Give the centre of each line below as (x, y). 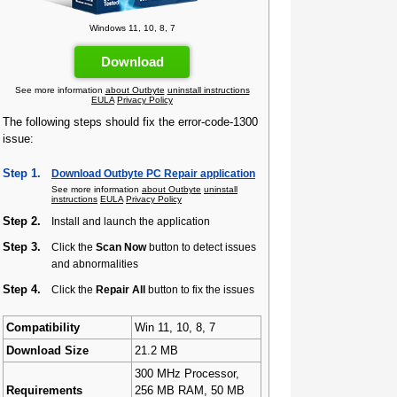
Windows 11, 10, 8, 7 (132, 28)
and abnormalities (95, 264)
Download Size (47, 350)
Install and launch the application (131, 221)
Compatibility (43, 327)
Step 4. (22, 289)
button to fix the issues (200, 289)
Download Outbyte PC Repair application (153, 173)
